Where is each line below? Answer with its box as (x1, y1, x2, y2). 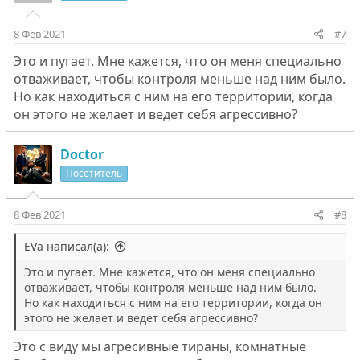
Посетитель (65, 166, 122, 180)
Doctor (59, 145, 104, 163)
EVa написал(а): (23, 239, 109, 254)
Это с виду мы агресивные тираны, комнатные (13, 337, 306, 355)
